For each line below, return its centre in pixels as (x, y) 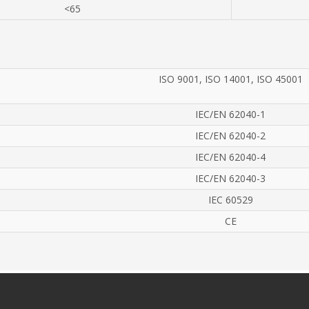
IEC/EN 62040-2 (230, 135)
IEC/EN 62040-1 (230, 114)
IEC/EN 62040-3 (230, 178)
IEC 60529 (230, 199)
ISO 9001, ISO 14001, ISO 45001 (230, 79)
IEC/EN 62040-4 (230, 157)
